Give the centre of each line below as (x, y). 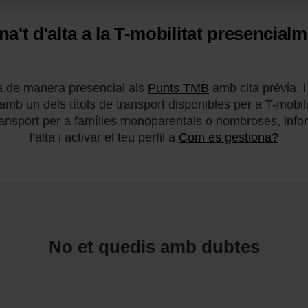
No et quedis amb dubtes (154, 246)
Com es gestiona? (229, 137)
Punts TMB (178, 88)
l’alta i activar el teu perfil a (104, 137)
